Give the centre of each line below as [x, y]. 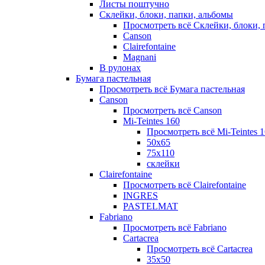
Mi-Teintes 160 [151, 121]
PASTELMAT [151, 206]
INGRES [140, 195]
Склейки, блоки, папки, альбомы [166, 14]
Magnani [140, 57]
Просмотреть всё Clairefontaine [185, 185]
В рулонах [120, 68]
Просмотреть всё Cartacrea [200, 249]
